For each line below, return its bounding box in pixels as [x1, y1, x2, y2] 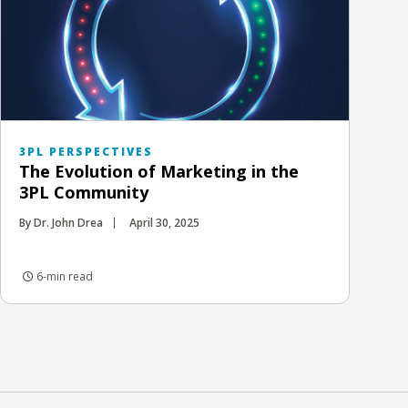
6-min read [34, 268, 93, 284]
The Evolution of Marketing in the [19, 159, 299, 182]
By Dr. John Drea [19, 214, 103, 230]
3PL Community [19, 180, 148, 203]
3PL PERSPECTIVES [19, 143, 153, 159]
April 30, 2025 [129, 214, 199, 230]
